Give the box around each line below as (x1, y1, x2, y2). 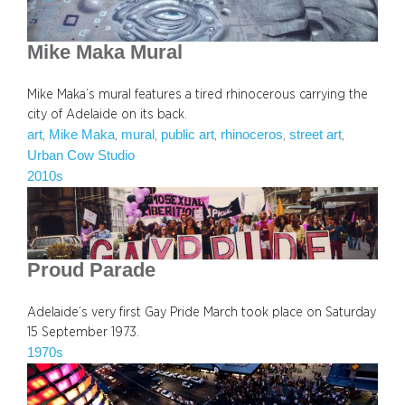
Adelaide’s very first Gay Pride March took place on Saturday (27, 305, 376, 319)
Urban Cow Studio (27, 148, 135, 163)
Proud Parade (27, 259, 155, 281)
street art (289, 127, 342, 142)
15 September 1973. (27, 325, 139, 339)
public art (161, 127, 214, 142)
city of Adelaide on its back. (27, 108, 187, 121)
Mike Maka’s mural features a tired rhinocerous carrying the (27, 88, 368, 101)
